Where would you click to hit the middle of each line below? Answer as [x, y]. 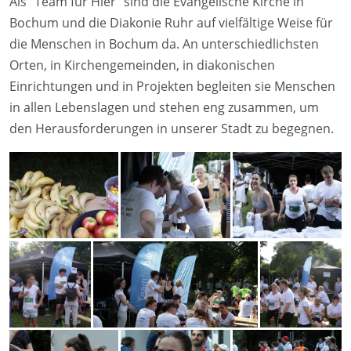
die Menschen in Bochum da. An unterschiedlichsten [164, 44]
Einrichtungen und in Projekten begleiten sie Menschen [172, 87]
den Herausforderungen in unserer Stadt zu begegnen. [172, 129]
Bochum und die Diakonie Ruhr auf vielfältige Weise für [171, 23]
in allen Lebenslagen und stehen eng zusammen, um [164, 108]
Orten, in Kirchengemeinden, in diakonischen [142, 65]
